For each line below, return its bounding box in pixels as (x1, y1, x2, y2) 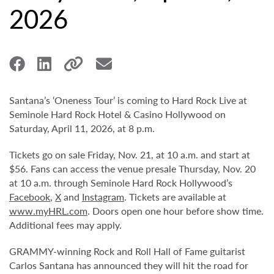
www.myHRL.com (9, 204, 87, 218)
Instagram (82, 190, 124, 204)
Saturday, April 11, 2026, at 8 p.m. (9, 121, 155, 135)
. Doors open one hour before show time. (87, 204, 264, 218)
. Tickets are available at (124, 190, 226, 204)
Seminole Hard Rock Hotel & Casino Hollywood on (9, 107, 226, 121)
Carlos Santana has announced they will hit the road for (9, 258, 248, 272)
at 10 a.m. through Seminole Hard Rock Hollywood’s (9, 176, 232, 190)
